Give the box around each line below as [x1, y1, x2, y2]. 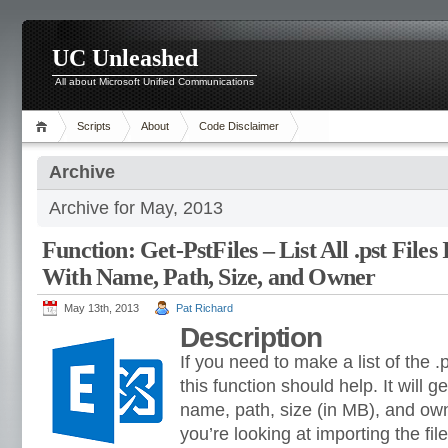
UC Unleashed [52, 45, 198, 71]
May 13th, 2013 [64, 302, 139, 314]
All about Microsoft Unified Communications [55, 76, 254, 87]
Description [180, 322, 322, 353]
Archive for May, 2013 [49, 198, 223, 218]
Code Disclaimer [199, 120, 279, 132]
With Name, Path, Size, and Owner [42, 264, 376, 290]
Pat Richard [176, 302, 233, 314]
